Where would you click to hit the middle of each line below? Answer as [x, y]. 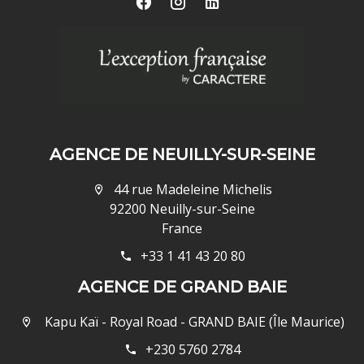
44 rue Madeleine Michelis [193, 189]
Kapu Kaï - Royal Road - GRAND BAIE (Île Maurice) [193, 321]
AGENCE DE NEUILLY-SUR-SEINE [182, 154]
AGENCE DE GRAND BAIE [182, 286]
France [182, 228]
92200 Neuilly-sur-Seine [182, 208]
